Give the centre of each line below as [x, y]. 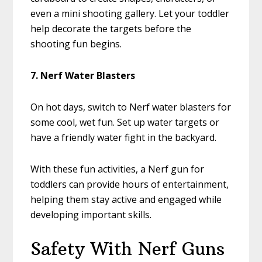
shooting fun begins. [76, 44]
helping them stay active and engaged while [126, 200]
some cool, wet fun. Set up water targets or [125, 123]
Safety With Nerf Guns [128, 249]
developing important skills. [91, 215]
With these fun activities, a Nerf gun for [118, 169]
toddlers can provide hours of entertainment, [130, 185]
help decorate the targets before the [111, 29]
